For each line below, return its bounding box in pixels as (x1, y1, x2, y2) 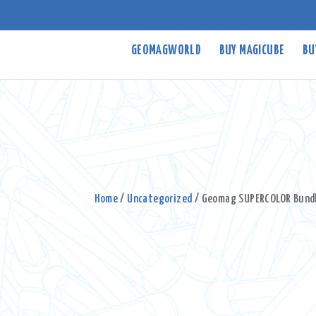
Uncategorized (127, 193, 193, 205)
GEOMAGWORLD (130, 44, 202, 58)
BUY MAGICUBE (219, 44, 285, 58)
